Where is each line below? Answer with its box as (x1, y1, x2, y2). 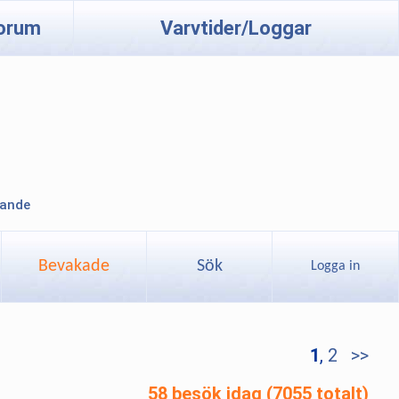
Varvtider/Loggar (160, 17, 312, 39)
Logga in (311, 259, 360, 273)
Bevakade (38, 257, 110, 275)
